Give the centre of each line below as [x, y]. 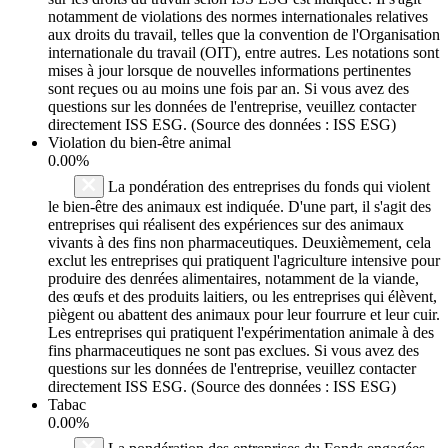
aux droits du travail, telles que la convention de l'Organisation [244, 34]
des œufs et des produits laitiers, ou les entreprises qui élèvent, [242, 296]
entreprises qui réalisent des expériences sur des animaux [226, 224]
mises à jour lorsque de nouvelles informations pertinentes [229, 70]
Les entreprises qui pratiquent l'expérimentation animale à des [241, 332]
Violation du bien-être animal [139, 142]
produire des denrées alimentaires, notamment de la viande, [233, 278]
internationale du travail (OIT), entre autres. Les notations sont [243, 52]
